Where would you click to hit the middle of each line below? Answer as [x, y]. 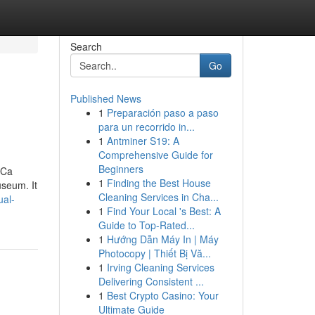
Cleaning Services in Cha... [158, 197]
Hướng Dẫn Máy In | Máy [162, 239]
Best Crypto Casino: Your [162, 295]
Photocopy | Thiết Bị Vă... [154, 253]
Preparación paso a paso [162, 112]
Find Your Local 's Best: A [163, 211]
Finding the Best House [159, 183]
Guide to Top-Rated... [146, 225]
